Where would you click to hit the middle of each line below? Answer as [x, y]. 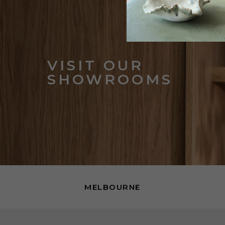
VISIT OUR [96, 65]
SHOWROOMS [110, 79]
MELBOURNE [113, 187]
